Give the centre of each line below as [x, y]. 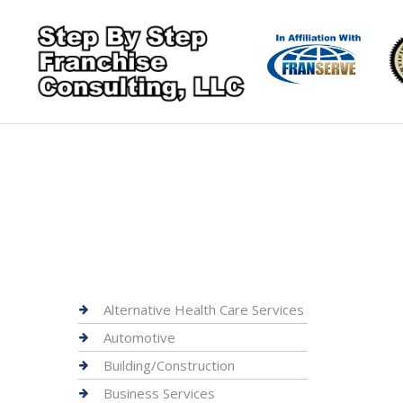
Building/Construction [169, 365]
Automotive [139, 337]
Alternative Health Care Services [204, 309]
